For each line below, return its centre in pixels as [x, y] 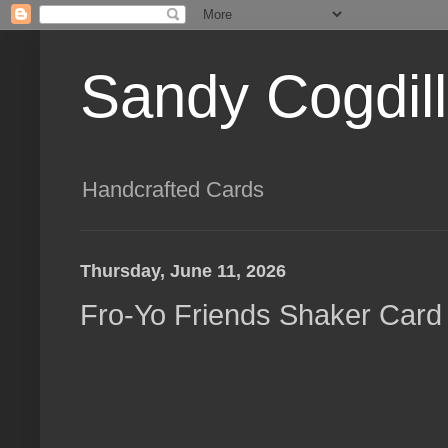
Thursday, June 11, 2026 [183, 271]
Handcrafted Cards [173, 190]
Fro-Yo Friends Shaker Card [261, 314]
